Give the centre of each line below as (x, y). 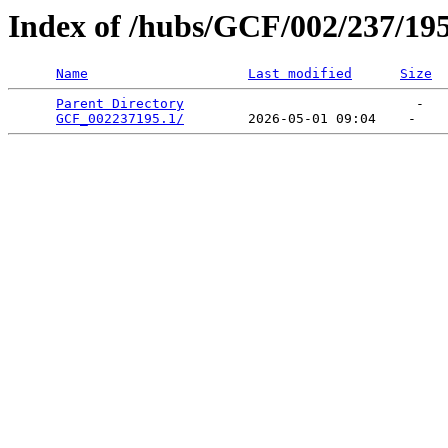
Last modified (300, 74)
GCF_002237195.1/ (120, 119)
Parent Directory (120, 104)
